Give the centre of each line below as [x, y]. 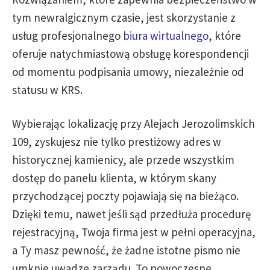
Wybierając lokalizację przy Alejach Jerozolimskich [133, 124]
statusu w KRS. [47, 90]
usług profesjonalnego [67, 36]
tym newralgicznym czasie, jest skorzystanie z [124, 17]
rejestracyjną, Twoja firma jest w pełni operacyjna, [134, 232]
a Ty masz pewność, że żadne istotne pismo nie [126, 250]
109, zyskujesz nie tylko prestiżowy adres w [117, 142]
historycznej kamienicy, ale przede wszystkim [123, 160]
